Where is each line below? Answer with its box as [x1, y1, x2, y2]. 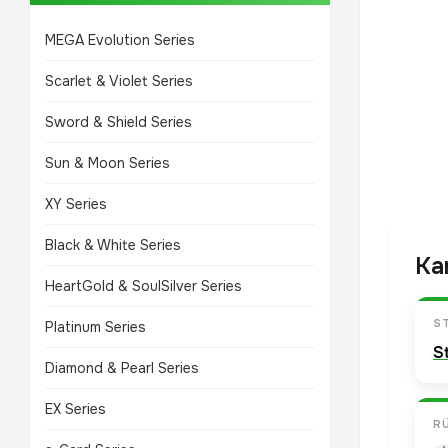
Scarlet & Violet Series [45, 72, 193, 90]
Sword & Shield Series [45, 113, 192, 131]
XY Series [45, 195, 107, 213]
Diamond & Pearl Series [45, 359, 199, 377]
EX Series [45, 400, 106, 418]
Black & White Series [45, 236, 181, 254]
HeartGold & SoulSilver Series [45, 277, 242, 295]
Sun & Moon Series [45, 154, 170, 172]
